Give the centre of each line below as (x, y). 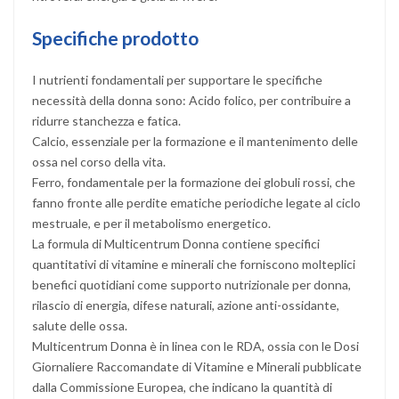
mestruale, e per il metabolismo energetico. (151, 223)
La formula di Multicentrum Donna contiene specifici (176, 243)
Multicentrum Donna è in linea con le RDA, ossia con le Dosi (195, 346)
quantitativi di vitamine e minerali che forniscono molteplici (194, 264)
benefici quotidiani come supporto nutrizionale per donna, (191, 284)
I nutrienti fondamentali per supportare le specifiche (177, 79)
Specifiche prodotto (115, 37)
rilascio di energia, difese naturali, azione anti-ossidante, (186, 305)
